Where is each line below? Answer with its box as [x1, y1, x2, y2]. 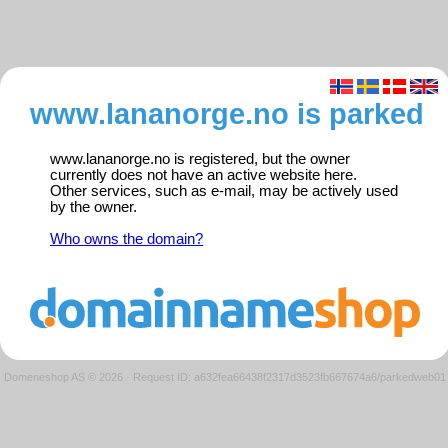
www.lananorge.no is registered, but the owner [50, 151, 350, 168]
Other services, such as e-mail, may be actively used [50, 183, 398, 200]
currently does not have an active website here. [50, 167, 357, 184]
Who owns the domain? [50, 231, 203, 248]
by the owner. [50, 199, 137, 216]
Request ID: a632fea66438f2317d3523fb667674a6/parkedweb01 [133, 370, 446, 383]
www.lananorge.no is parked [30, 97, 424, 131]
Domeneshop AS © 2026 [4, 370, 123, 383]
